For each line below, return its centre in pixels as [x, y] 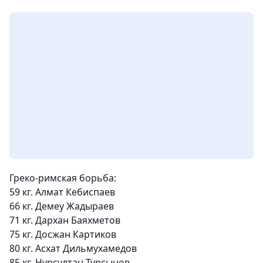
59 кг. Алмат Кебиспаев [62, 192]
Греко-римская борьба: [63, 178]
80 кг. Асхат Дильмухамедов [73, 249]
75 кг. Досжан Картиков [63, 235]
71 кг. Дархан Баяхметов [65, 220]
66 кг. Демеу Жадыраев [62, 206]
